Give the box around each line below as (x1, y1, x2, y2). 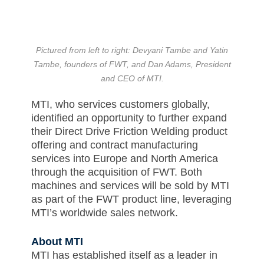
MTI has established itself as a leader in (31, 249, 217, 262)
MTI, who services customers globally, (31, 98, 210, 110)
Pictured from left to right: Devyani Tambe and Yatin (36, 45, 228, 55)
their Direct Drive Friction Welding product (31, 125, 227, 137)
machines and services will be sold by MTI (31, 179, 229, 192)
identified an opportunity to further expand (31, 111, 227, 124)
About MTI (31, 236, 83, 248)
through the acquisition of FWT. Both (31, 166, 202, 178)
